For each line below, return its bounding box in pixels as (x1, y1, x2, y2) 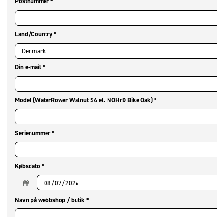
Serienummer (15, 129, 52, 138)
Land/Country (15, 30, 54, 39)
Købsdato (15, 162, 42, 170)
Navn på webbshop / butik (15, 195, 86, 204)
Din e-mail (15, 63, 43, 72)
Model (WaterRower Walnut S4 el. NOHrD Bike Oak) (15, 96, 154, 105)
